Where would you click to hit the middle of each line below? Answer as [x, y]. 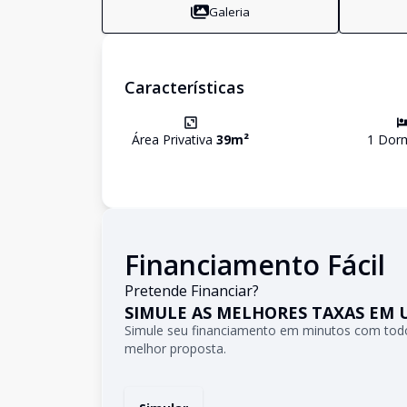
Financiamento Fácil [255, 265]
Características [184, 87]
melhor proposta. [175, 348]
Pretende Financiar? [192, 291]
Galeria [230, 11]
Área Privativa [174, 139]
